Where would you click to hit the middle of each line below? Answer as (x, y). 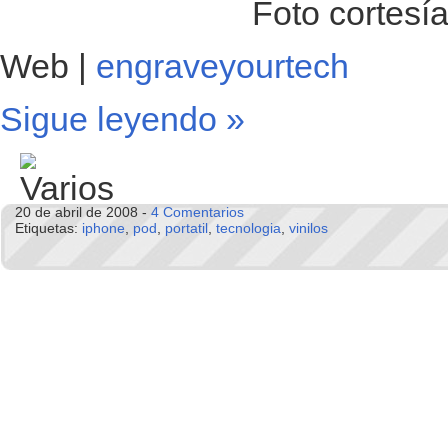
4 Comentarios (197, 212)
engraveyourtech (222, 66)
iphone (103, 228)
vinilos (308, 228)
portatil (186, 228)
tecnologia (248, 228)
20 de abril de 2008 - (83, 212)
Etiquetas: (48, 228)
